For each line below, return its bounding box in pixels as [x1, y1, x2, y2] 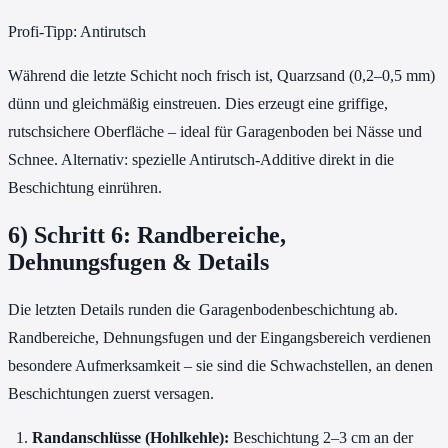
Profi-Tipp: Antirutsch [8, 22, 146, 40]
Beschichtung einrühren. [8, 178, 162, 196]
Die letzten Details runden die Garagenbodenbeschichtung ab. [8, 300, 398, 318]
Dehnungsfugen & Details [8, 248, 269, 275]
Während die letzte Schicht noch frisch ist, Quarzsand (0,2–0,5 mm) [8, 66, 435, 84]
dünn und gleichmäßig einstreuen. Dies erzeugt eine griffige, [8, 94, 388, 112]
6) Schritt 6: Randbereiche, [8, 221, 286, 248]
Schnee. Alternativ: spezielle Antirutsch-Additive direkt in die [8, 150, 394, 168]
